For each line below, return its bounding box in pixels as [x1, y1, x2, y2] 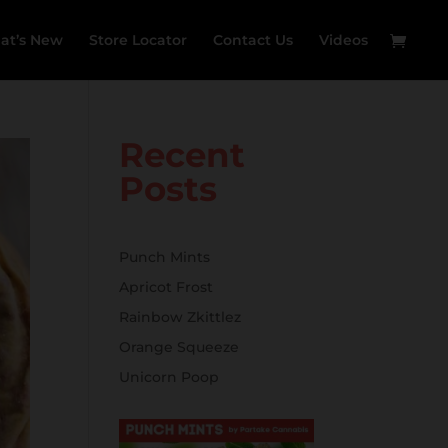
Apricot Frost [119, 278, 214, 296]
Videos [319, 31, 368, 49]
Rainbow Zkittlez [119, 308, 242, 326]
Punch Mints [119, 248, 211, 266]
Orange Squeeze [119, 338, 240, 356]
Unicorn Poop [119, 368, 220, 386]
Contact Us [213, 31, 293, 49]
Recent [119, 134, 246, 176]
